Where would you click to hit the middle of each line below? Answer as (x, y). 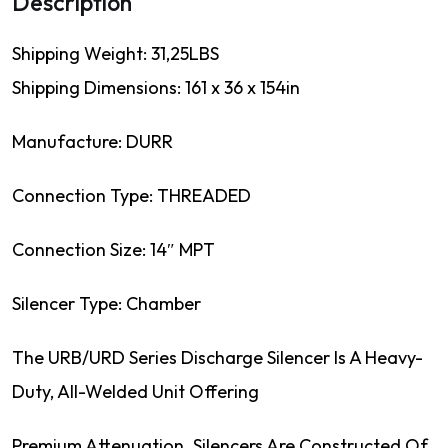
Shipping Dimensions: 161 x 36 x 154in (156, 87)
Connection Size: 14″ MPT (113, 249)
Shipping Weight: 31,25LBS (115, 53)
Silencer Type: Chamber (108, 303)
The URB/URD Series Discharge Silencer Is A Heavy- (217, 357)
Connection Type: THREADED (131, 195)
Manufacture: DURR (94, 141)
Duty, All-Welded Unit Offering (135, 391)
